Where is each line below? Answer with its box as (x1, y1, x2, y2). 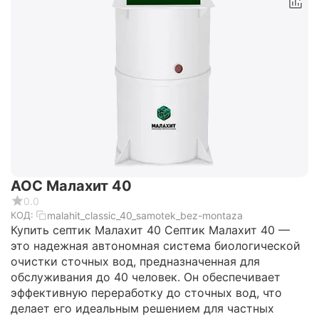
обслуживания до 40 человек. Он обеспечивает (11, 270, 281, 285)
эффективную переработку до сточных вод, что (11, 286, 282, 300)
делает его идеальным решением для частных (11, 301, 274, 316)
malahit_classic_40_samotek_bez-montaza (47, 209, 243, 221)
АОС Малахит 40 (11, 177, 132, 195)
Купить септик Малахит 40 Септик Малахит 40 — (11, 223, 290, 238)
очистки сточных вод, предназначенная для (11, 254, 260, 269)
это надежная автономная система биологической (11, 239, 300, 253)
